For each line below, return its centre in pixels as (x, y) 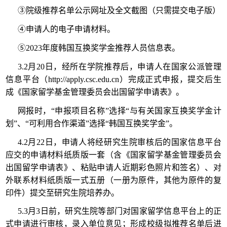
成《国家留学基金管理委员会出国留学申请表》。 (95, 92)
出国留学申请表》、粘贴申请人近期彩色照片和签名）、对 (113, 167)
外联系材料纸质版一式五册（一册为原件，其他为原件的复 (113, 180)
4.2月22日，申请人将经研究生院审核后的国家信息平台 (119, 142)
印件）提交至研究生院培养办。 (63, 193)
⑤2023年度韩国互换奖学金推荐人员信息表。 (99, 48)
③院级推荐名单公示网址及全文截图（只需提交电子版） (119, 11)
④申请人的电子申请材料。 (66, 29)
